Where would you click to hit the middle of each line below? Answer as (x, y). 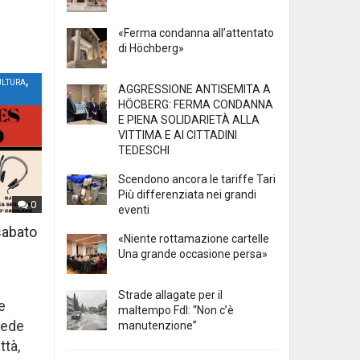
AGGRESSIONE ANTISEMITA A (194, 90)
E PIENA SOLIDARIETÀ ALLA (189, 120)
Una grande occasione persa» (193, 254)
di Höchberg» (151, 49)
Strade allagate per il (170, 295)
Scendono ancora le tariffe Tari (197, 180)
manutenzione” (157, 326)
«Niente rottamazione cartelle (194, 239)
